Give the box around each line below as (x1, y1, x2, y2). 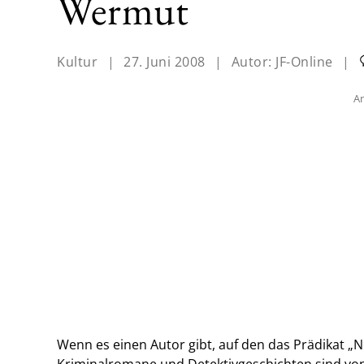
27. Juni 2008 (123, 53, 206, 71)
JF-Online (275, 53, 333, 71)
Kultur (57, 53, 97, 71)
